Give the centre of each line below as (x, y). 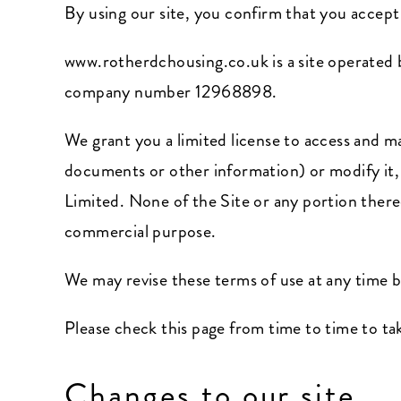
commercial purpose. (140, 231)
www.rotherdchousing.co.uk (166, 61)
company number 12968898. (171, 92)
